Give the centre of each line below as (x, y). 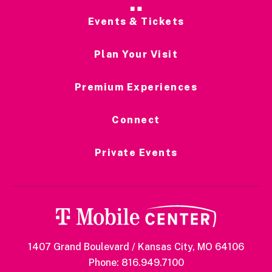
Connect (136, 120)
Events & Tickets (136, 21)
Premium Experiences (136, 87)
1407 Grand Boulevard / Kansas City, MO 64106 (136, 246)
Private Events (136, 152)
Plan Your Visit (136, 54)
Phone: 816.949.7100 (136, 262)
